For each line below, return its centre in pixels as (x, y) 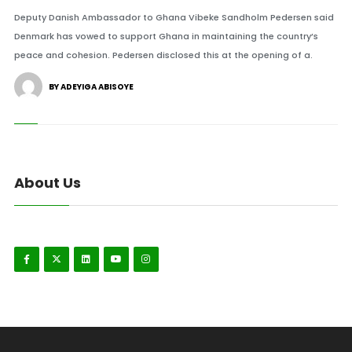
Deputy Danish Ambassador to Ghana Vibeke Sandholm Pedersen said (174, 17)
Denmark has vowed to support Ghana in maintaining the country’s (166, 36)
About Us (47, 183)
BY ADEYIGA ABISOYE (91, 87)
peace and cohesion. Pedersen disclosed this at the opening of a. (163, 55)
